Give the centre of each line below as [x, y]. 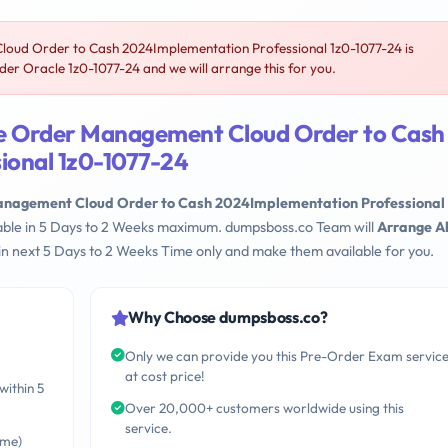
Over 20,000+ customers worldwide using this [264, 408]
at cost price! [164, 375]
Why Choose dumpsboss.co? [228, 317]
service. [148, 428]
